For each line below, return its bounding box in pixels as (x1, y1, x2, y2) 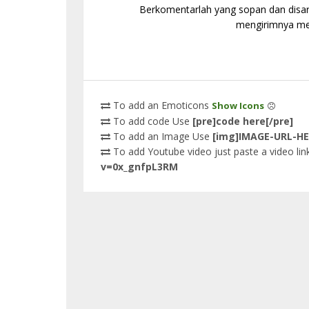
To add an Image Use (110, 130, 212, 143)
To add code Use (110, 114, 192, 128)
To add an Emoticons (110, 99, 212, 112)
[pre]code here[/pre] (192, 114, 293, 128)
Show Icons (211, 99, 264, 112)
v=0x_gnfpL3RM (100, 160, 178, 173)
